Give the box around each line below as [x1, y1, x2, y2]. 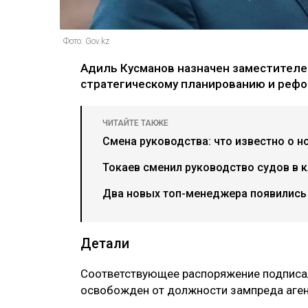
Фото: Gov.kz [63, 36, 109, 47]
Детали [80, 236, 129, 252]
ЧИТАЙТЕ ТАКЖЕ [102, 118, 168, 129]
